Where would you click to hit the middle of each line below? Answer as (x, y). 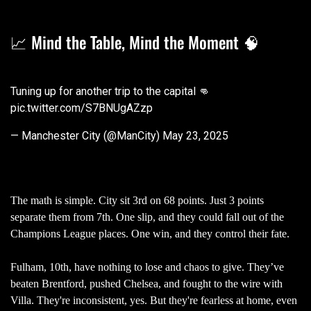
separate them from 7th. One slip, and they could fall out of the (147, 217)
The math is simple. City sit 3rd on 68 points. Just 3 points (137, 200)
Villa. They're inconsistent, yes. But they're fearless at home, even (154, 300)
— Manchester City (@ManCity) (86, 135)
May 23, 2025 (195, 135)
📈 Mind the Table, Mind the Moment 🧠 (135, 42)
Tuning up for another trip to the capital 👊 (110, 91)
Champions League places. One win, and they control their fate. (151, 233)
